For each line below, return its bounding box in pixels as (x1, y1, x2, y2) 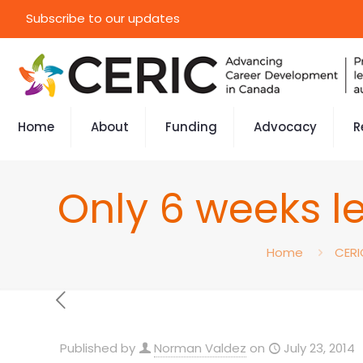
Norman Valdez (154, 340, 246, 357)
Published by (60, 340, 135, 357)
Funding (165, 118, 217, 135)
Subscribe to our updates (26, 10, 180, 27)
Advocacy (254, 118, 317, 135)
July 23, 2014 (284, 340, 355, 357)
